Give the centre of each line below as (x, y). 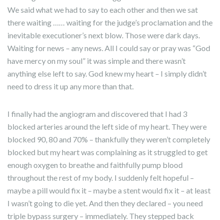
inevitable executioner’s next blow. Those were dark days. (104, 35)
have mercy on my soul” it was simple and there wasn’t (96, 61)
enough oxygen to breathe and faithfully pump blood (95, 165)
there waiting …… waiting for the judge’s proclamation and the (110, 22)
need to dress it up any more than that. (70, 86)
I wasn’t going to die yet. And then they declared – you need (105, 203)
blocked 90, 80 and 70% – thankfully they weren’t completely (109, 139)
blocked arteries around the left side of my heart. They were (107, 126)
